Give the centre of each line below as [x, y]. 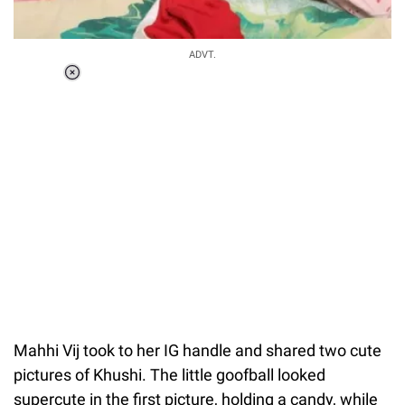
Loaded [142, 86]
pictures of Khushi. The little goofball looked [170, 375]
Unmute [149, 109]
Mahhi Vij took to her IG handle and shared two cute [198, 351]
